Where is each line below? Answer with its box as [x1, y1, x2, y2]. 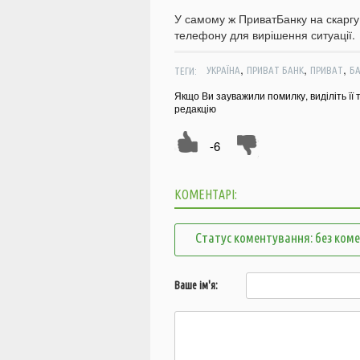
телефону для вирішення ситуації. [174, 27, 355, 43]
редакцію [174, 101, 216, 116]
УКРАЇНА [206, 64, 240, 76]
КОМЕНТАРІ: [174, 187, 237, 202]
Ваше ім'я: [174, 279, 218, 292]
